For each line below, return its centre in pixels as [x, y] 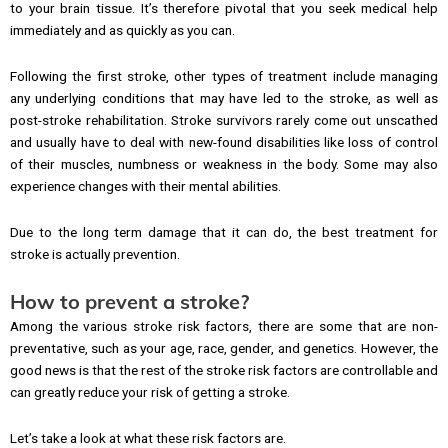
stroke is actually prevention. [95, 254]
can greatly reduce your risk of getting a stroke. [150, 391]
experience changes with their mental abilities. [145, 186]
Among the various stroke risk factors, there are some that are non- [224, 325]
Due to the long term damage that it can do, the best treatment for [224, 232]
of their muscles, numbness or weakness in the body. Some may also [224, 164]
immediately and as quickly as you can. [122, 30]
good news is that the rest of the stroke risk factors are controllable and [224, 369]
